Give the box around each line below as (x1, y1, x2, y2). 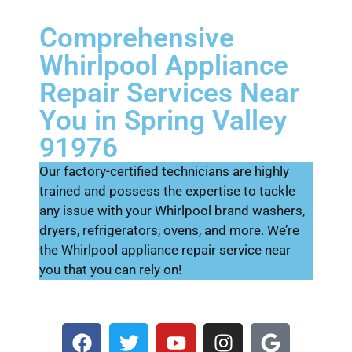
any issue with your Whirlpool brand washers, (39, 202, 305, 218)
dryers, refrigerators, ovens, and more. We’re (39, 222, 299, 238)
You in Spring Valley (39, 104, 287, 137)
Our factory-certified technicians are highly (39, 163, 289, 179)
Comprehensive (39, 21, 234, 54)
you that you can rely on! (39, 261, 181, 277)
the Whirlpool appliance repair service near (39, 241, 291, 258)
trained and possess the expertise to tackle (39, 182, 295, 199)
